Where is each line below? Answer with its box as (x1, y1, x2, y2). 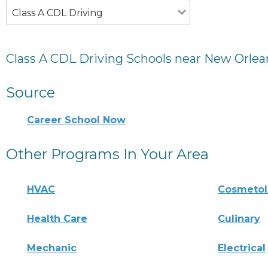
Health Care (27, 212, 87, 224)
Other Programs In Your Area (6, 145, 209, 163)
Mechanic (27, 242, 77, 254)
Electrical (218, 242, 266, 254)
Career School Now (27, 114, 126, 126)
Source (6, 83, 55, 101)
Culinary (218, 212, 261, 224)
